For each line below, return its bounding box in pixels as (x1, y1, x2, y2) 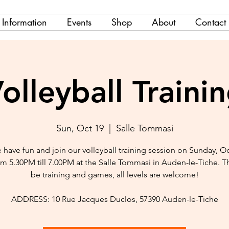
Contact (195, 16, 226, 28)
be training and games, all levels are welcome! (30, 170, 199, 179)
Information (2, 16, 47, 28)
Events (66, 16, 91, 28)
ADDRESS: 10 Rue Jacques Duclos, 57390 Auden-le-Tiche (11, 194, 218, 204)
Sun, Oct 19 (56, 123, 104, 134)
